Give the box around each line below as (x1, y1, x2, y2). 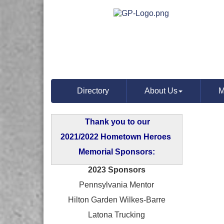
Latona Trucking (88, 210, 145, 219)
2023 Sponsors (87, 165, 145, 174)
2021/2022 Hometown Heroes (60, 132, 173, 141)
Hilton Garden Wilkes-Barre (67, 195, 165, 204)
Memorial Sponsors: (78, 147, 155, 156)
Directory (76, 86, 109, 95)
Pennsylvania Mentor (79, 180, 154, 189)
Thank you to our (85, 117, 150, 126)
